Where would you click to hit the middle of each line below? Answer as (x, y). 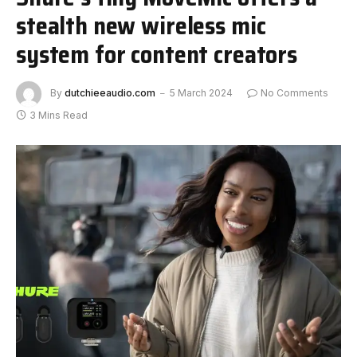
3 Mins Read (59, 115)
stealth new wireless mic (141, 25)
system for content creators (157, 54)
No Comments (294, 92)
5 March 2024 (201, 92)
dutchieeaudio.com (110, 92)
